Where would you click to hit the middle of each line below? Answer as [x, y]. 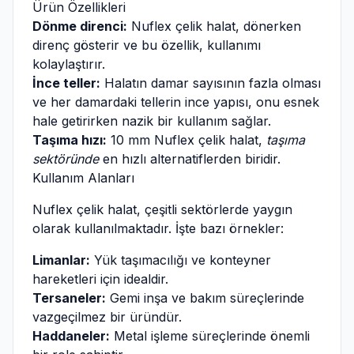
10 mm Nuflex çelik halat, [186, 140]
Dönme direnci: [80, 26]
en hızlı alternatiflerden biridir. [190, 159]
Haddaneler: [71, 336]
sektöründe [66, 159]
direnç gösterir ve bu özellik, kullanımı [147, 45]
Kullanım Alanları [83, 178]
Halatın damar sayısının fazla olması [211, 83]
